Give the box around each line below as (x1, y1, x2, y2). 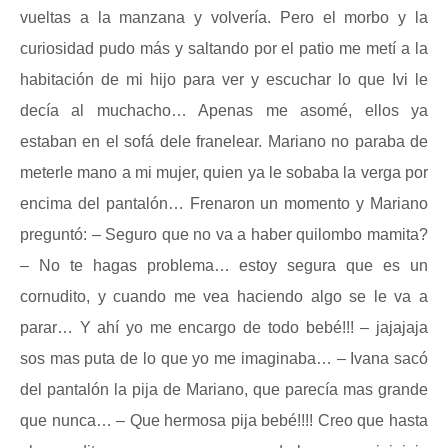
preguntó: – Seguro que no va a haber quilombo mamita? (20, 226, 428, 243)
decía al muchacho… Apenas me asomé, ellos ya (20, 102, 428, 119)
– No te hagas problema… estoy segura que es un (20, 257, 428, 274)
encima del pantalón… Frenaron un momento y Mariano (20, 195, 428, 212)
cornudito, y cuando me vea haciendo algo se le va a (20, 288, 428, 305)
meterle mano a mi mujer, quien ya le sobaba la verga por (20, 164, 428, 181)
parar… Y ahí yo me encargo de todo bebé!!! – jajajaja (20, 319, 428, 336)
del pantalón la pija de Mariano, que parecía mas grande (20, 381, 428, 398)
